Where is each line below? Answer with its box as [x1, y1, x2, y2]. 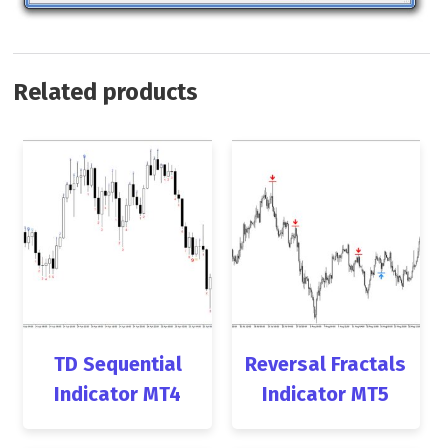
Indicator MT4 [54, 381, 182, 406]
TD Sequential [53, 351, 182, 376]
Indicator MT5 [262, 381, 390, 406]
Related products [13, 77, 199, 106]
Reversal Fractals [245, 351, 407, 376]
